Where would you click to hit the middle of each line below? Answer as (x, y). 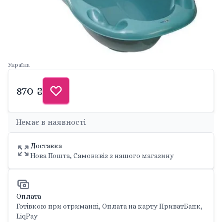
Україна (19, 65)
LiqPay (27, 216)
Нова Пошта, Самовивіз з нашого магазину (102, 155)
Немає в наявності (51, 122)
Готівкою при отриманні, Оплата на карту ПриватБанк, (110, 206)
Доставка (46, 145)
